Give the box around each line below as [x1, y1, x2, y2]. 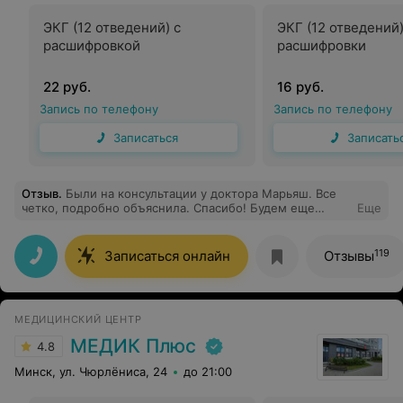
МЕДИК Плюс [70, 335, 196, 357]
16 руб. [277, 78, 324, 95]
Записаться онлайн [104, 247, 230, 264]
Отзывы [324, 247, 374, 264]
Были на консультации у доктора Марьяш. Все [66, 186, 336, 201]
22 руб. [43, 78, 91, 95]
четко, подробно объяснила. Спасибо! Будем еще [22, 201, 315, 215]
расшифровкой [43, 37, 140, 54]
